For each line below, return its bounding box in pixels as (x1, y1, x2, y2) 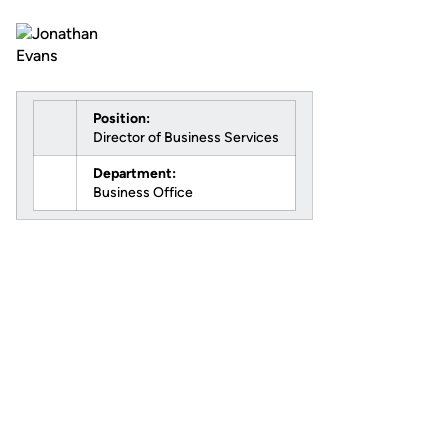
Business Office (93, 184, 193, 201)
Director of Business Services (93, 129, 279, 146)
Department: (93, 165, 176, 182)
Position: (93, 110, 150, 127)
